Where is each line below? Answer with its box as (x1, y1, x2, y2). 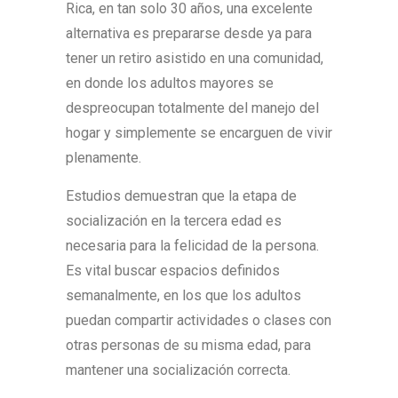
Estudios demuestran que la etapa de (66, 187, 297, 204)
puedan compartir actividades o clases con (66, 312, 331, 329)
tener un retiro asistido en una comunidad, (66, 50, 323, 67)
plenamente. (66, 149, 141, 166)
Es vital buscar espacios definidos (66, 262, 280, 279)
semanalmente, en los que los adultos (66, 287, 301, 304)
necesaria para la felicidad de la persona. (66, 237, 319, 254)
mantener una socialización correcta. (66, 362, 291, 378)
